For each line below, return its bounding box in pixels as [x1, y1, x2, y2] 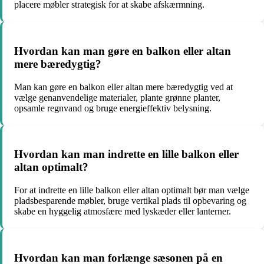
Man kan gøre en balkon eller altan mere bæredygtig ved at [14, 81, 233, 92]
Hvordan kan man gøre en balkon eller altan [14, 44, 231, 57]
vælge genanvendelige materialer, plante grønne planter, [14, 92, 220, 103]
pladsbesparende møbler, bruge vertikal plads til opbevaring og [14, 196, 246, 206]
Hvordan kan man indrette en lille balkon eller [14, 148, 239, 161]
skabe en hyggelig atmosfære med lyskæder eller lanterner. [14, 206, 231, 217]
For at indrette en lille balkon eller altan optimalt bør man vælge [14, 185, 249, 196]
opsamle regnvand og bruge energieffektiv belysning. [14, 103, 212, 113]
